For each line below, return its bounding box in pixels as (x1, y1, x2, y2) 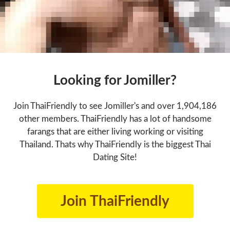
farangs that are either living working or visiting (27, 127, 203, 136)
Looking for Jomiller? (53, 73, 177, 87)
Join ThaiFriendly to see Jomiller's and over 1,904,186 (13, 101, 217, 110)
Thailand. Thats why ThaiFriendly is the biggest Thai (19, 140, 211, 149)
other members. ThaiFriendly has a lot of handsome (18, 114, 212, 123)
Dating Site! (93, 152, 137, 162)
